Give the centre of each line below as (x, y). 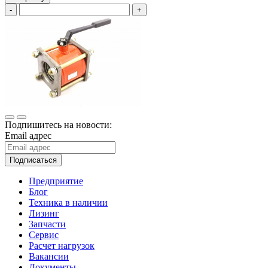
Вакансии (49, 256)
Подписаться (33, 160)
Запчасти (47, 224)
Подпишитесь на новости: (58, 124)
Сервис (44, 234)
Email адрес (28, 135)
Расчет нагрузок (62, 245)
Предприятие (56, 181)
